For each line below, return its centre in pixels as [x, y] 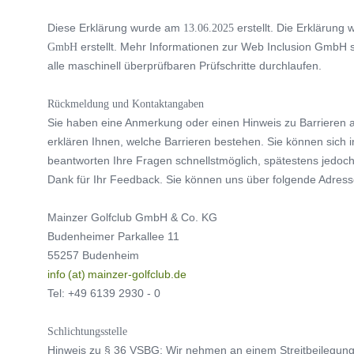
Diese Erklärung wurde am [115, 27]
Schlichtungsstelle [87, 331]
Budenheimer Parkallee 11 [113, 236]
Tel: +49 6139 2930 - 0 [104, 293]
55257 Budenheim [93, 255]
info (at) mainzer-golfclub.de [117, 274]
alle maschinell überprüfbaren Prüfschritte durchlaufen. [185, 65]
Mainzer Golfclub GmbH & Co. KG [132, 217]
